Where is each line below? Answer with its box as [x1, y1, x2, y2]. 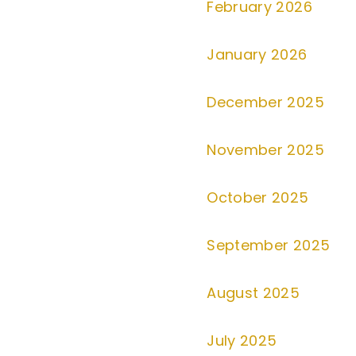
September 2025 [207, 235, 331, 255]
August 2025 [207, 283, 300, 303]
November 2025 [207, 140, 324, 160]
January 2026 [207, 44, 308, 64]
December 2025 [207, 92, 324, 112]
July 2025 [207, 331, 277, 350]
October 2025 [207, 188, 309, 207]
